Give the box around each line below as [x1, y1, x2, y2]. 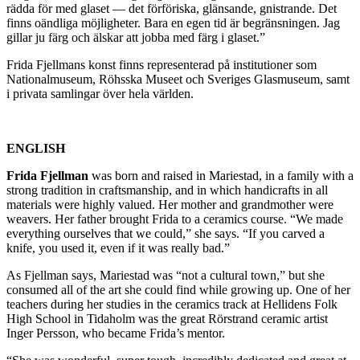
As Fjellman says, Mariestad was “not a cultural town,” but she [6, 268, 325, 282]
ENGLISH [6, 141, 65, 155]
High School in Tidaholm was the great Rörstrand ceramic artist [6, 311, 328, 325]
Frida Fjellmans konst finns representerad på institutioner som [6, 57, 317, 72]
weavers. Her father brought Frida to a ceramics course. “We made [6, 211, 343, 226]
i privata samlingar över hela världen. [6, 86, 194, 100]
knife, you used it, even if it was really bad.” [6, 240, 230, 255]
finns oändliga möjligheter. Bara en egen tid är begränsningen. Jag [6, 15, 340, 30]
